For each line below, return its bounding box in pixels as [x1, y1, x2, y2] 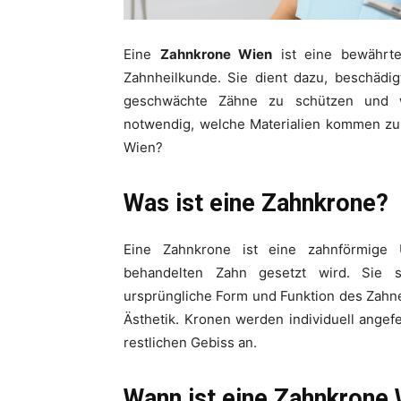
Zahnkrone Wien [159, 46, 273, 64]
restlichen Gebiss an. [124, 334, 257, 352]
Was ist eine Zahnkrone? [124, 189, 388, 218]
